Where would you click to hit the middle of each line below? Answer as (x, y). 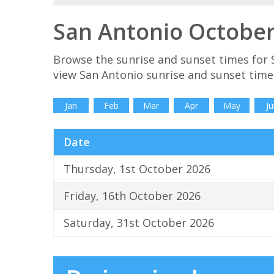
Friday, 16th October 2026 (132, 196)
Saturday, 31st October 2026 (139, 223)
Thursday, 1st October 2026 (137, 169)
